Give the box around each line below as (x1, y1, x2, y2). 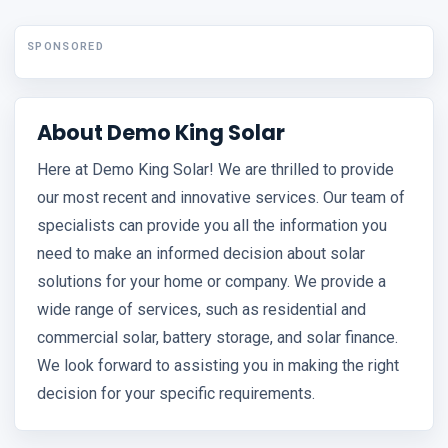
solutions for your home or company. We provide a (37, 272, 386, 292)
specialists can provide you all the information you (37, 216, 387, 236)
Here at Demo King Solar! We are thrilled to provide (37, 160, 394, 180)
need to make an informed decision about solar (37, 244, 365, 264)
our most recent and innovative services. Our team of (37, 188, 405, 208)
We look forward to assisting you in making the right (37, 356, 399, 376)
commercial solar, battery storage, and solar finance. (37, 328, 398, 348)
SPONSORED (27, 40, 104, 54)
